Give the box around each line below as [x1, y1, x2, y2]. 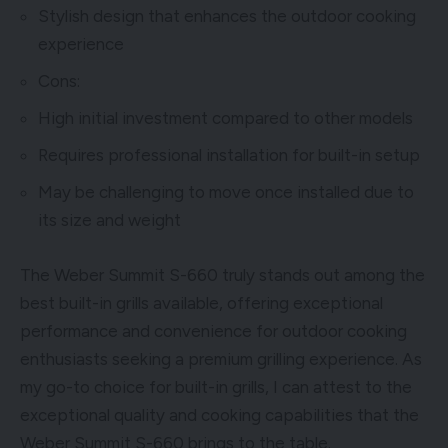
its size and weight [38, 209, 181, 230]
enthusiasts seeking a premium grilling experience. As [20, 348, 422, 369]
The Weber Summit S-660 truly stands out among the [20, 264, 425, 285]
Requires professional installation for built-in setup [38, 144, 420, 165]
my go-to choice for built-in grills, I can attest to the [20, 376, 412, 397]
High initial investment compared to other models [38, 107, 413, 128]
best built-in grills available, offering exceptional [20, 292, 383, 313]
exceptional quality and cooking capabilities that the [20, 404, 419, 425]
